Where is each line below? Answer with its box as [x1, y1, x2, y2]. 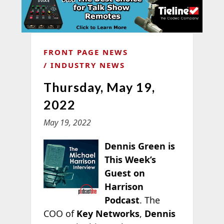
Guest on [104, 166, 145, 179]
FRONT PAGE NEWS [43, 46, 128, 57]
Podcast [104, 193, 140, 206]
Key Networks [76, 207, 139, 219]
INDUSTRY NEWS [50, 59, 125, 70]
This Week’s [104, 153, 156, 165]
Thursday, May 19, [43, 79, 155, 94]
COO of [43, 207, 76, 219]
